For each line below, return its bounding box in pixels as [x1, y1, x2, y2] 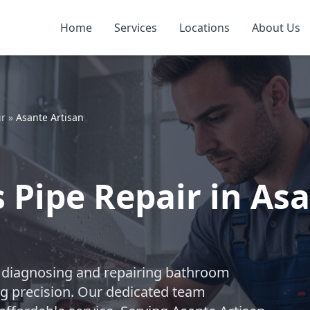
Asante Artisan [16, 111, 84, 124]
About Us [251, 20, 300, 35]
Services [113, 20, 157, 35]
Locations [179, 20, 230, 35]
